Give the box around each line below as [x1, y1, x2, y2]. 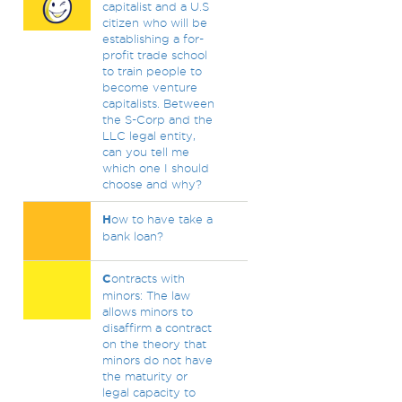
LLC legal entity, [101, 129, 196, 142]
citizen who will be [101, 16, 207, 29]
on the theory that [101, 337, 206, 350]
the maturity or [101, 370, 188, 382]
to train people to [101, 65, 202, 77]
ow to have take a [110, 213, 213, 225]
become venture [101, 81, 197, 93]
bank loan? [101, 230, 163, 242]
